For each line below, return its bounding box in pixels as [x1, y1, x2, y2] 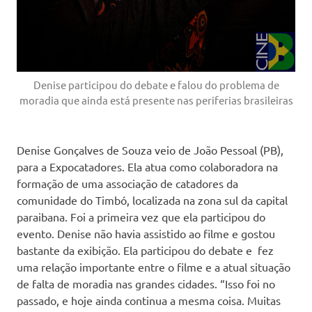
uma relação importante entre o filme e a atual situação [17, 260, 290, 274]
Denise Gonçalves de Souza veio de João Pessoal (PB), [17, 143, 283, 157]
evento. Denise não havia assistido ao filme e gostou [17, 226, 275, 241]
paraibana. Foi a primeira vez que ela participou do [17, 210, 265, 224]
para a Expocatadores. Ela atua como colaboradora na [17, 159, 278, 174]
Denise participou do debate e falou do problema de [33, 78, 279, 92]
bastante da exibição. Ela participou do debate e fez [17, 243, 274, 258]
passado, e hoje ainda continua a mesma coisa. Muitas [17, 293, 281, 308]
